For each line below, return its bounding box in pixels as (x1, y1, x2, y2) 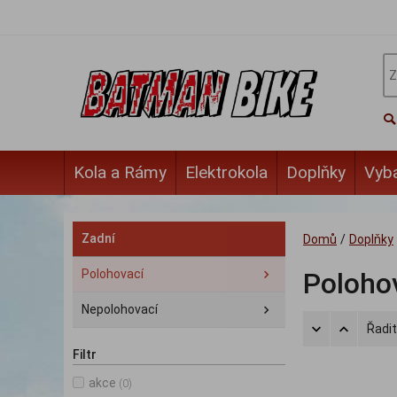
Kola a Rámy (74, 162, 167, 183)
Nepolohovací (82, 302, 158, 316)
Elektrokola (185, 162, 268, 183)
